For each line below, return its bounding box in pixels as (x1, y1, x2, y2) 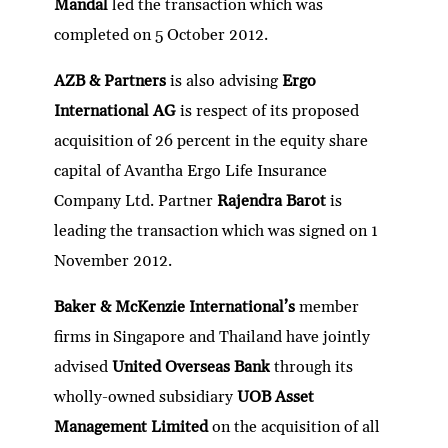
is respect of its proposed (180, 100, 360, 121)
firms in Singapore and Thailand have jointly (54, 326, 371, 347)
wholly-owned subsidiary (54, 386, 238, 407)
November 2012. (54, 250, 173, 271)
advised (54, 356, 113, 377)
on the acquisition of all (212, 416, 381, 437)
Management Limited (54, 416, 213, 437)
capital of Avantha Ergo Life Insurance (54, 160, 328, 181)
